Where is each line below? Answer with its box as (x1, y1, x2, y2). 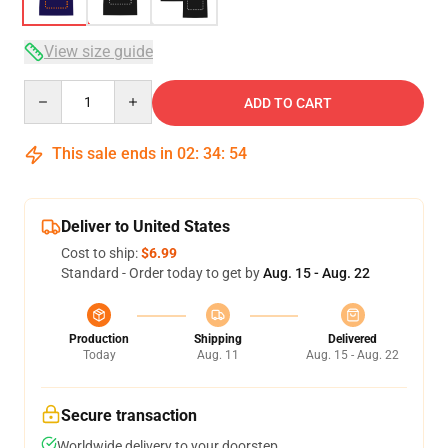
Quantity (23, 81, 78, 97)
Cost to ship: (61, 245, 141, 261)
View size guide (44, 42, 153, 61)
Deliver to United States (61, 217, 230, 236)
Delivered (328, 332, 377, 346)
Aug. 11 (196, 348, 239, 362)
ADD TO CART (244, 95, 332, 111)
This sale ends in (48, 144, 177, 163)
